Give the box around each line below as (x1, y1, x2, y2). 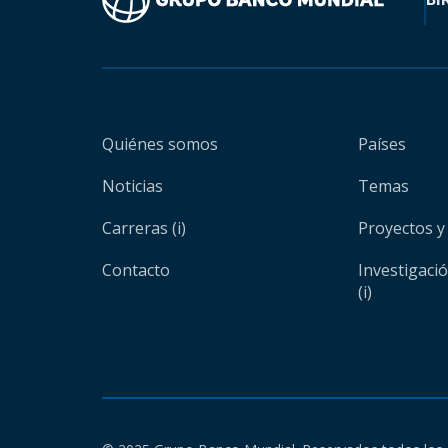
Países (358, 133, 407, 155)
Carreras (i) (102, 217, 186, 239)
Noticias (102, 175, 163, 197)
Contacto (102, 259, 170, 281)
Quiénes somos (102, 133, 218, 155)
